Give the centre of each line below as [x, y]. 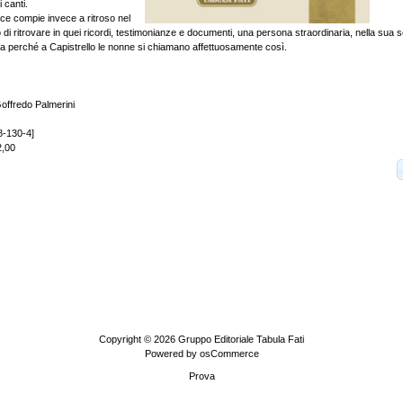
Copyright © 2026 [139, 339]
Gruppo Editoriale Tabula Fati [241, 339]
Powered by [172, 354]
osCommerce [229, 354]
